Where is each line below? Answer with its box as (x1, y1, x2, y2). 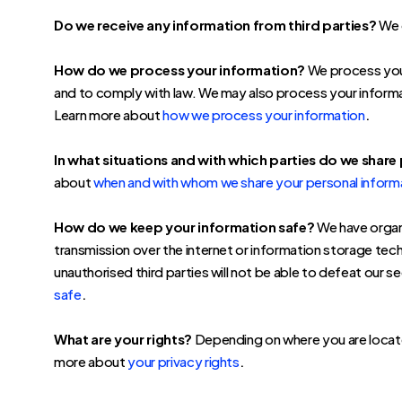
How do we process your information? (54, 61, 306, 78)
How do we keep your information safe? (54, 218, 315, 235)
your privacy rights (127, 353, 240, 370)
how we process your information (162, 106, 365, 123)
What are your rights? (54, 330, 192, 347)
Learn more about (54, 106, 163, 123)
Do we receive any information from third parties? (54, 16, 377, 33)
